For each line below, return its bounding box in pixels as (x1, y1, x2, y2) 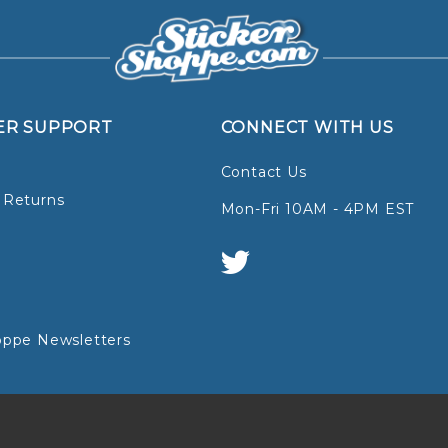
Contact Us (220, 163, 307, 182)
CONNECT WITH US (220, 118, 394, 138)
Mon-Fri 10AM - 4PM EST (220, 200, 415, 219)
